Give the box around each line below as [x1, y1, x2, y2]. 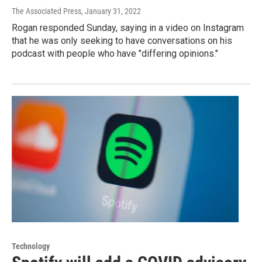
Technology [12, 242, 50, 251]
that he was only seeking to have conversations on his [12, 35, 232, 46]
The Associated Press [12, 6, 81, 16]
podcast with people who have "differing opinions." [12, 47, 218, 59]
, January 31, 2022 [81, 6, 141, 16]
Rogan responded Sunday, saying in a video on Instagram [12, 22, 244, 33]
